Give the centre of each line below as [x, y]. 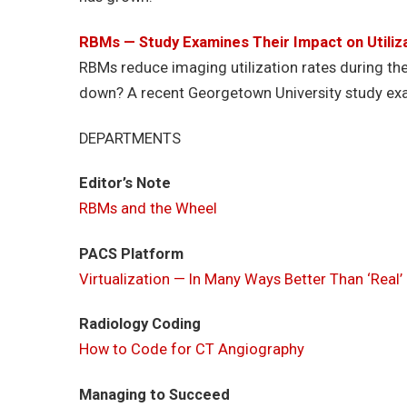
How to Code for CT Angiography [192, 350]
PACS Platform [131, 253]
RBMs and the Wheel [148, 209]
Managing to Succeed [154, 394]
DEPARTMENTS [130, 138]
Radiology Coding [140, 324]
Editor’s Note [125, 184]
